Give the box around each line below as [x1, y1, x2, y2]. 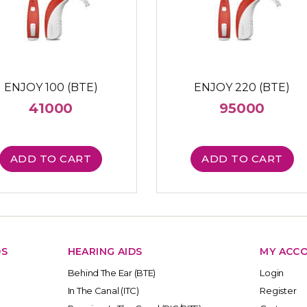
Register [260, 285, 297, 297]
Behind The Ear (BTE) [67, 267, 156, 279]
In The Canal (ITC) [67, 285, 139, 297]
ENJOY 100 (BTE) [3, 80, 98, 94]
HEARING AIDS [67, 245, 143, 258]
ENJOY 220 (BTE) [194, 80, 291, 94]
